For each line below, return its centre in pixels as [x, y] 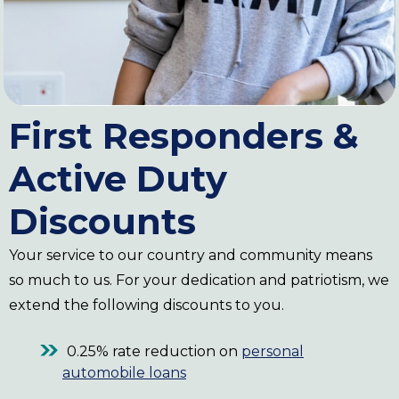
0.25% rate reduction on [154, 351]
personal [273, 351]
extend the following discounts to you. [147, 305]
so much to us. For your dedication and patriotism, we [199, 280]
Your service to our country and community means [191, 255]
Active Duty [118, 178]
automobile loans [124, 372]
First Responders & [184, 135]
